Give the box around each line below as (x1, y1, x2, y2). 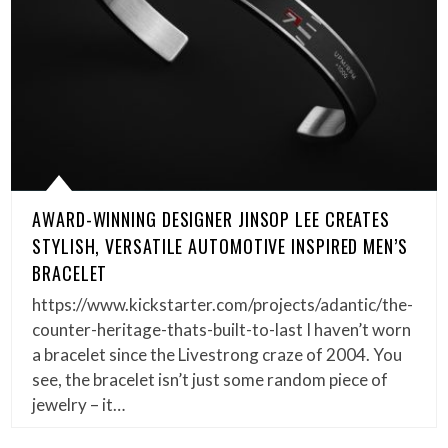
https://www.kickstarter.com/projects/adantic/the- (32, 294, 414, 316)
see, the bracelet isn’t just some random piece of (32, 369, 389, 391)
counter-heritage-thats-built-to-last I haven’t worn (32, 319, 412, 341)
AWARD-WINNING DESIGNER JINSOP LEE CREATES (32, 206, 391, 233)
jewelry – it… (32, 394, 126, 416)
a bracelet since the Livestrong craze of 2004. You (32, 344, 403, 366)
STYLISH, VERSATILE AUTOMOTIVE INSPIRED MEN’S (32, 233, 408, 260)
